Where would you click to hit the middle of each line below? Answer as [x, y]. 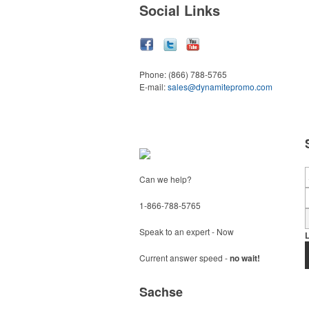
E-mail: [153, 87]
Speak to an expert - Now [187, 231]
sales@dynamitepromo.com [220, 87]
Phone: [154, 74]
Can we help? [166, 179]
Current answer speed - [185, 258]
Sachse [161, 292]
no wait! [245, 258]
